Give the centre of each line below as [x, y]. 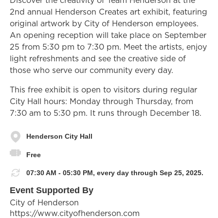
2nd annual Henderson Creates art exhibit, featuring [109, 11]
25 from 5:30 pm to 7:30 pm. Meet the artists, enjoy [108, 46]
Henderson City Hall [59, 136]
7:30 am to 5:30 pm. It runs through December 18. [106, 113]
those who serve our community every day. [91, 70]
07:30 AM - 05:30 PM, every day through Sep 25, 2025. [115, 173]
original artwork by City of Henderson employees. [104, 23]
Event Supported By [52, 190]
